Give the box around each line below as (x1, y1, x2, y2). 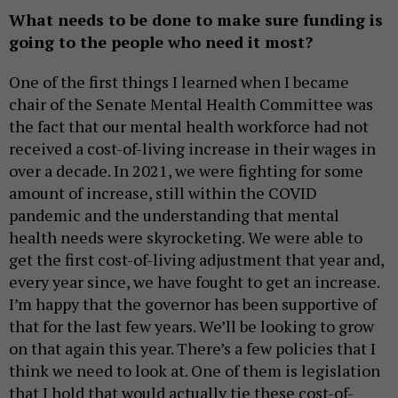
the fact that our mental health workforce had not (9, 115, 369, 137)
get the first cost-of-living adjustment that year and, (9, 248, 384, 270)
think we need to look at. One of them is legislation (9, 359, 380, 381)
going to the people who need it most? (9, 30, 313, 52)
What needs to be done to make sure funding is (9, 8, 383, 30)
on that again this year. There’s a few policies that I (9, 337, 376, 359)
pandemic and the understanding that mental (9, 203, 339, 226)
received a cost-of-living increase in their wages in (9, 137, 376, 159)
